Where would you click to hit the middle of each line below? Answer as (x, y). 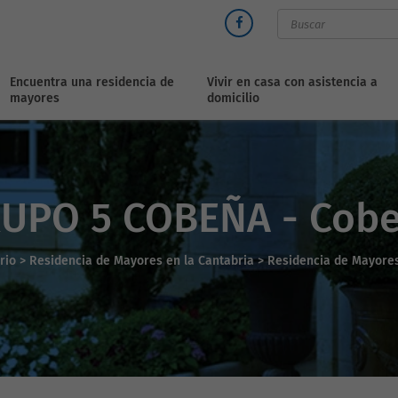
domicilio (234, 98)
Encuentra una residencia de (92, 82)
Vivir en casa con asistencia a (293, 82)
